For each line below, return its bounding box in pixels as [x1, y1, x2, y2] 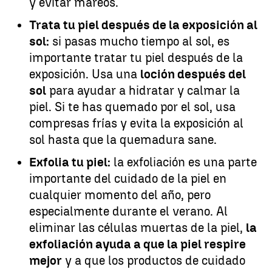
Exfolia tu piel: [29, 154, 110, 169]
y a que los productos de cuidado [62, 253, 245, 268]
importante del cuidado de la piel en [29, 171, 226, 186]
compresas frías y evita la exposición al [29, 115, 243, 131]
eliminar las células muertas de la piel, [29, 220, 246, 235]
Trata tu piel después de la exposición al [29, 17, 257, 32]
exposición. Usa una [29, 66, 140, 81]
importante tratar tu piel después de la [29, 50, 243, 65]
